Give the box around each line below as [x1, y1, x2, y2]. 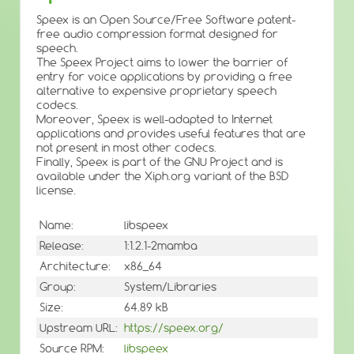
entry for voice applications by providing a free [36, 70, 292, 84]
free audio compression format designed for [36, 27, 278, 41]
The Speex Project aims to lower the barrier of [36, 55, 288, 70]
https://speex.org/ [124, 321, 224, 336]
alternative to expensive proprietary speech [36, 84, 277, 98]
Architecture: [40, 259, 111, 274]
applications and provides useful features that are [36, 126, 306, 141]
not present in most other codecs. [36, 141, 217, 155]
